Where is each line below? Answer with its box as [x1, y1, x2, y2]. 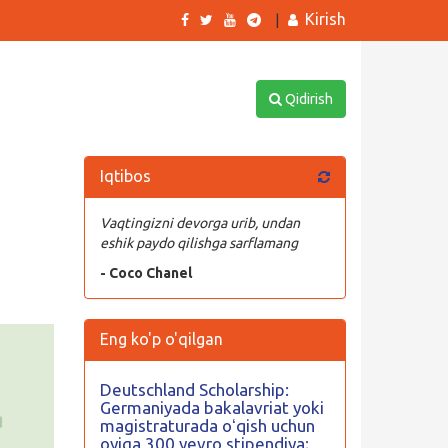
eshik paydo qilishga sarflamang [99, 235, 298, 251]
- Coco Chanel [99, 265, 192, 281]
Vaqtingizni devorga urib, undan [99, 215, 300, 231]
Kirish [305, 10, 346, 28]
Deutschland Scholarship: [99, 380, 289, 399]
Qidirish [281, 91, 333, 107]
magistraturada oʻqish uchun [99, 416, 315, 435]
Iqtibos [99, 167, 151, 185]
